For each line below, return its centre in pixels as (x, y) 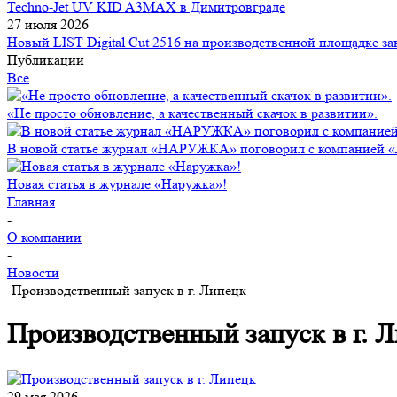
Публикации (46, 60)
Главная (31, 202)
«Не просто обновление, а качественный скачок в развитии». (192, 113)
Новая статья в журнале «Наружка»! (117, 184)
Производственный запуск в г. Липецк (129, 290)
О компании (44, 237)
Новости (33, 272)
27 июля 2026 (48, 24)
